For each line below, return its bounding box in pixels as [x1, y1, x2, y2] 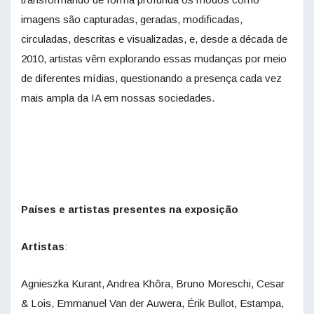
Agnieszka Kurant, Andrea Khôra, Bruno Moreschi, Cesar [21, 278, 285, 290]
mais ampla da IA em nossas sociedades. [21, 92, 214, 104]
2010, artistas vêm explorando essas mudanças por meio [21, 53, 287, 65]
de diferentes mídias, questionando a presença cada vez [21, 72, 282, 85]
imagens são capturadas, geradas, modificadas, [21, 13, 243, 26]
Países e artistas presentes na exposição [21, 203, 238, 216]
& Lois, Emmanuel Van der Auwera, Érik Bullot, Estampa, [21, 297, 284, 310]
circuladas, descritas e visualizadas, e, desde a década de [21, 33, 287, 46]
